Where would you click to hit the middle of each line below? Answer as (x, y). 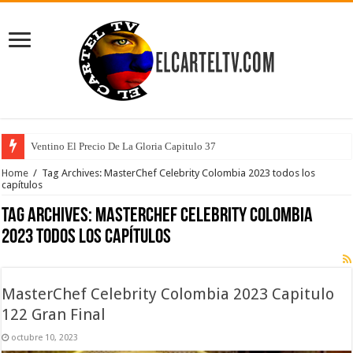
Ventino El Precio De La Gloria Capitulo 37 (124, 146)
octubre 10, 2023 (45, 338)
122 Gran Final (54, 314)
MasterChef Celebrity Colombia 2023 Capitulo (168, 294)
